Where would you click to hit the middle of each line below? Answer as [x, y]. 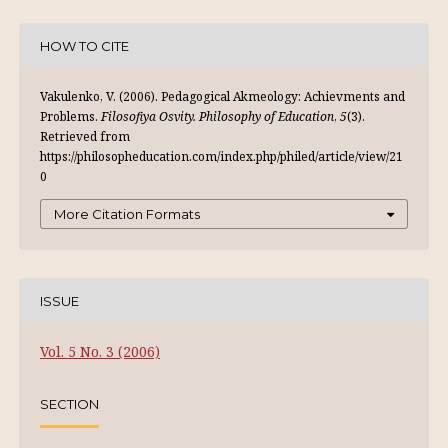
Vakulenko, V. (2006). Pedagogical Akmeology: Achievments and [222, 96]
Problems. [70, 116]
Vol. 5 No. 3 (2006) [100, 351]
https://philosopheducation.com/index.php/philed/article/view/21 [221, 156]
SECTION [69, 403]
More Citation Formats [127, 214]
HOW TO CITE [84, 45]
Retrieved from [85, 136]
